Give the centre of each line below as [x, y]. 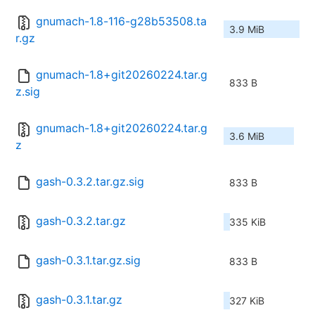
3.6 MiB [247, 136]
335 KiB [247, 222]
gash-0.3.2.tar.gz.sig [90, 182]
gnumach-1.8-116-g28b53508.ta [121, 21]
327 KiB [247, 301]
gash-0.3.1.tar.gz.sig [88, 261]
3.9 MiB [247, 30]
